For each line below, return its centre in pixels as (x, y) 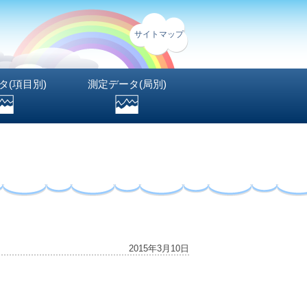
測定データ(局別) (127, 84)
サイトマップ (159, 34)
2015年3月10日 (159, 248)
